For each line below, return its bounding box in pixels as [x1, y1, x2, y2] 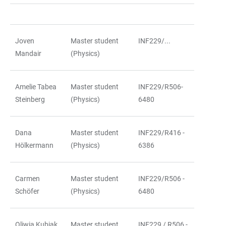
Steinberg [15, 95, 45, 103]
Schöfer [15, 187, 39, 195]
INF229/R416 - [138, 128, 185, 137]
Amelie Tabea [15, 82, 56, 91]
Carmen [15, 174, 40, 183]
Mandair [15, 49, 41, 58]
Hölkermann [15, 141, 53, 149]
